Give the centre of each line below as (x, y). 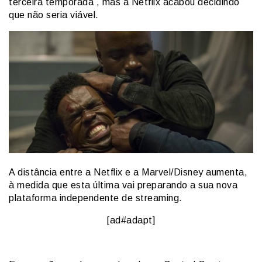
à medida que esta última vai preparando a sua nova (123, 185)
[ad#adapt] (131, 220)
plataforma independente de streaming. (96, 198)
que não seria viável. (54, 15)
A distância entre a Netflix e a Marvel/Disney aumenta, (128, 173)
